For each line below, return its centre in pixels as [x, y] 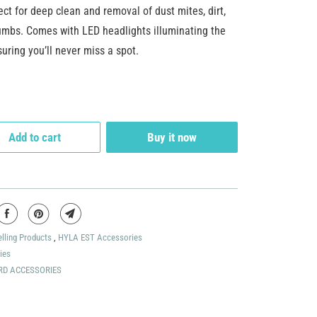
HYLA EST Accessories [100, 237]
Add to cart [35, 137]
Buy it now [172, 137]
